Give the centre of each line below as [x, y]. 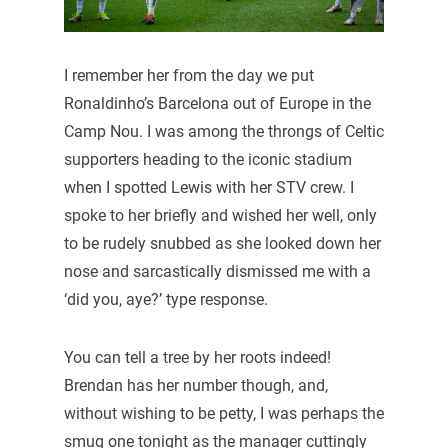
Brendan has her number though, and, [195, 385]
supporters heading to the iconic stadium [207, 160]
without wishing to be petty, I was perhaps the [223, 413]
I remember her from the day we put [188, 76]
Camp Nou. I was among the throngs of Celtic [223, 132]
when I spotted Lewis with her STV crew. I [208, 188]
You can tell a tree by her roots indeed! [197, 357]
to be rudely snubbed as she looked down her [222, 244]
